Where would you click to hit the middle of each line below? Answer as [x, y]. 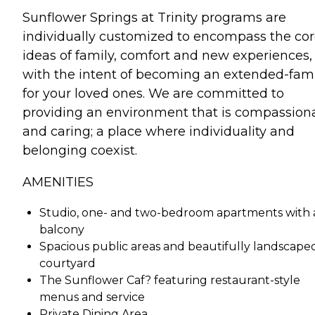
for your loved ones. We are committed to [153, 93]
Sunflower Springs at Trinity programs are [154, 17]
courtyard [67, 263]
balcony [62, 229]
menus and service [92, 297]
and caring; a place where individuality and [159, 131]
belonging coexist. [80, 150]
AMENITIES [58, 182]
